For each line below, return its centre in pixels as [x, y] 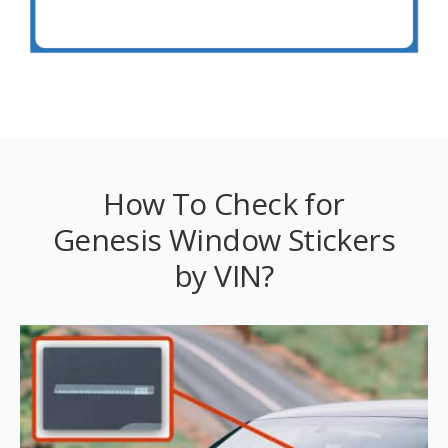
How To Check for [224, 204]
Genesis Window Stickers [224, 240]
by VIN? [224, 276]
